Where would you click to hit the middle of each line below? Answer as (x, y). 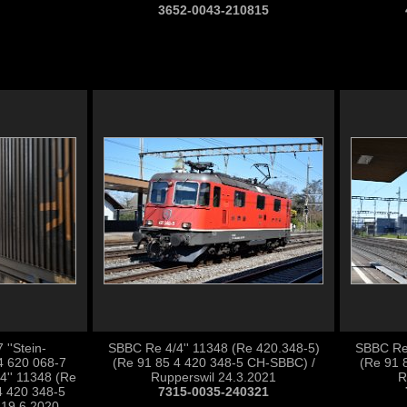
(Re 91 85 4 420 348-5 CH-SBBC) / (213, 362)
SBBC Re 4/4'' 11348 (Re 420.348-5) (213, 348)
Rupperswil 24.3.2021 (213, 377)
